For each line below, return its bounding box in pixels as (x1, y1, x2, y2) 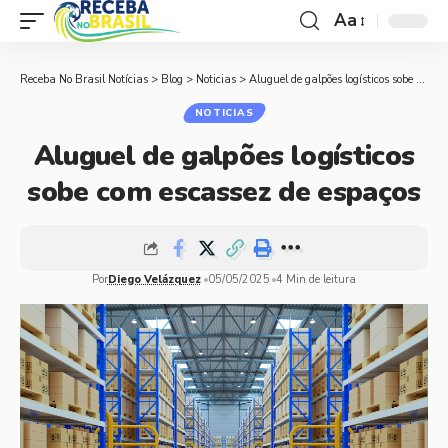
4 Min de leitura (276, 272, 357, 287)
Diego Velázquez (107, 272, 201, 287)
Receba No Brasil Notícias (20, 72, 148, 87)
